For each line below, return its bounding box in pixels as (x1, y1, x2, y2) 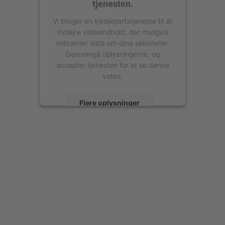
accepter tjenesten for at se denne (56, 60, 169, 69)
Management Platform (76, 153, 149, 162)
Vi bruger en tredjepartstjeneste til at (53, 16, 172, 25)
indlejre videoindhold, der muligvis (57, 27, 168, 36)
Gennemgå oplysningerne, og (65, 49, 160, 58)
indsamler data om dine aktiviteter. (56, 38, 169, 47)
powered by (57, 143, 98, 151)
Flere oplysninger (79, 98, 140, 107)
